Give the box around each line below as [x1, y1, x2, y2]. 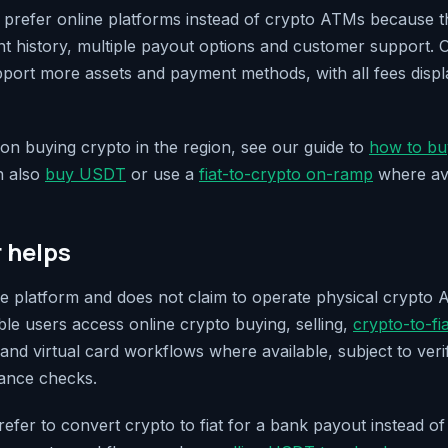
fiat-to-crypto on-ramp [199, 164, 373, 184]
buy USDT [45, 164, 126, 184]
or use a [126, 164, 199, 184]
